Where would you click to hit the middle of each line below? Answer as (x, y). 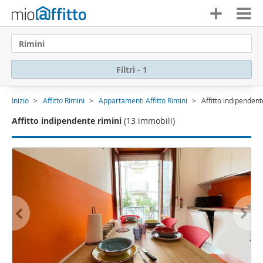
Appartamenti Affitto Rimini (143, 100)
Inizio (20, 100)
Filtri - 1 (131, 69)
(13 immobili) (149, 121)
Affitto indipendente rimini (67, 121)
